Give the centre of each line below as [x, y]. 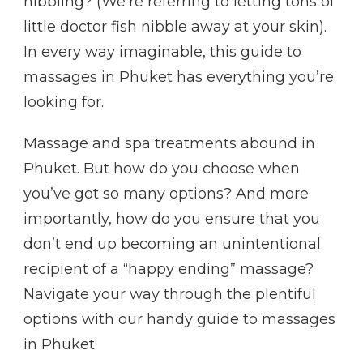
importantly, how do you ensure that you [172, 218]
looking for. [64, 102]
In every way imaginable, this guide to [162, 51]
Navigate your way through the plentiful [170, 294]
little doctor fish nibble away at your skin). [175, 26]
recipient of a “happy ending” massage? [169, 269]
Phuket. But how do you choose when [162, 168]
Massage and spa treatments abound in [169, 143]
